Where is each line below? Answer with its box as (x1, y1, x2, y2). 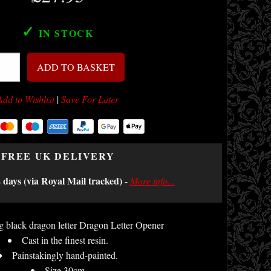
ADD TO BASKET (37, 60, 115, 73)
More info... (129, 174, 175, 187)
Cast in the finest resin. (21, 233, 108, 246)
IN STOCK (35, 26, 94, 40)
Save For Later (61, 93, 119, 105)
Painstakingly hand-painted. (11, 249, 118, 261)
